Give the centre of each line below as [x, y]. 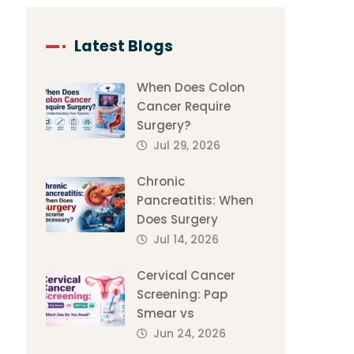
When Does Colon [191, 87]
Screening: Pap [183, 294]
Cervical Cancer [186, 275]
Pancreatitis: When [196, 200]
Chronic [161, 181]
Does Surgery [178, 219]
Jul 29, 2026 [187, 146]
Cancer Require [184, 106]
